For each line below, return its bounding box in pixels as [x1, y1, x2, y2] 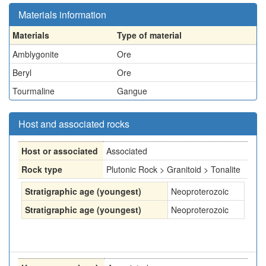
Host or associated [21, 145, 98, 157]
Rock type [21, 163, 62, 175]
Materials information [18, 8, 106, 21]
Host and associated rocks [18, 117, 129, 131]
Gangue [117, 85, 147, 97]
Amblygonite [12, 48, 59, 60]
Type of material [117, 29, 182, 41]
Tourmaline [12, 85, 55, 97]
